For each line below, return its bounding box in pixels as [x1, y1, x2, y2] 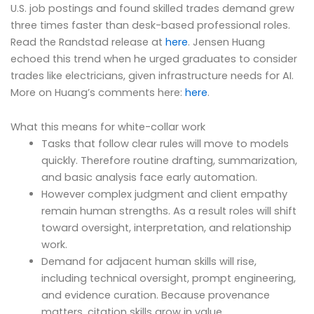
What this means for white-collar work [11, 120, 205, 135]
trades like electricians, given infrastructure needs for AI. [11, 68, 294, 83]
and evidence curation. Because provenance [41, 288, 270, 303]
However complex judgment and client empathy [41, 187, 287, 202]
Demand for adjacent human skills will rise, [41, 254, 257, 269]
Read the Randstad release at [11, 34, 165, 49]
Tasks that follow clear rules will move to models [41, 137, 289, 151]
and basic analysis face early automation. [41, 170, 257, 185]
